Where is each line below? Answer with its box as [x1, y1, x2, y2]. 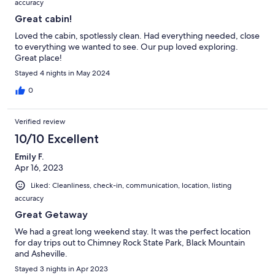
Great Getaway [15, 209, 88, 221]
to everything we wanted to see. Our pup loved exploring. [15, 41, 238, 53]
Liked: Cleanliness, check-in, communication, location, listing [31, 180, 231, 191]
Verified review [15, 117, 66, 127]
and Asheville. [15, 248, 68, 260]
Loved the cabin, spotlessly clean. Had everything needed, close [15, 30, 260, 42]
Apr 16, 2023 [15, 162, 63, 174]
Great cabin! [15, 13, 72, 25]
